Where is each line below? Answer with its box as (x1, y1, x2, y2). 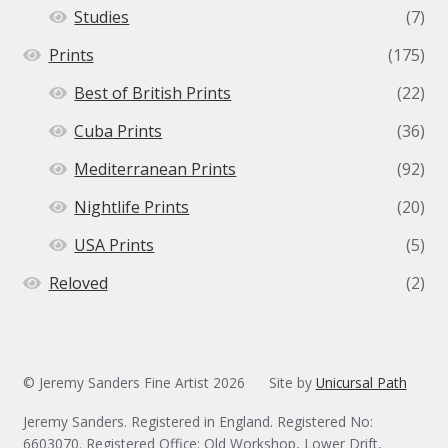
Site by (268, 372, 316, 392)
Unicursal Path (315, 372, 407, 392)
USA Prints (74, 234, 155, 257)
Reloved (48, 272, 108, 295)
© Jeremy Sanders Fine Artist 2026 (22, 372, 245, 392)
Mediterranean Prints (74, 158, 237, 181)
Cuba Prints (74, 120, 163, 143)
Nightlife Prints (74, 196, 190, 219)
